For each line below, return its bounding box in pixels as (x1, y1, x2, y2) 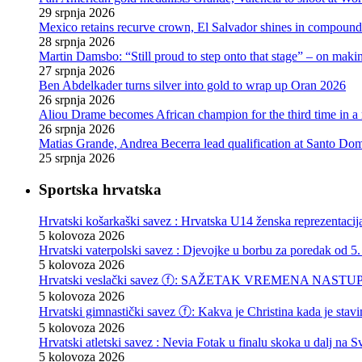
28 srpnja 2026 (39, 35, 115, 49)
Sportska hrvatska (39, 180, 162, 198)
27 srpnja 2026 (39, 64, 115, 78)
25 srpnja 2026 (39, 151, 115, 166)
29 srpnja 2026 (39, 6, 115, 20)
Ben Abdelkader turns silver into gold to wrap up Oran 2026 (39, 78, 346, 93)
